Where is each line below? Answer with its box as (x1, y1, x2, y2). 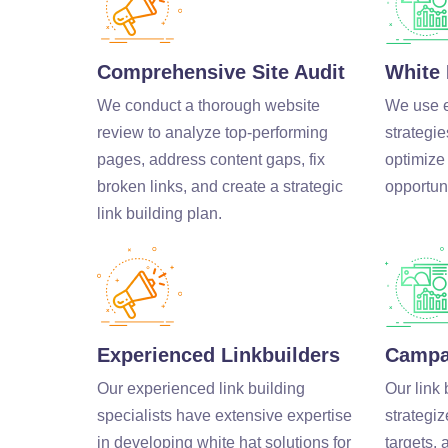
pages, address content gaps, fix (97, 150, 325, 168)
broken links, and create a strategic (97, 177, 343, 195)
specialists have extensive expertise (97, 406, 352, 424)
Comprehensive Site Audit (97, 60, 345, 83)
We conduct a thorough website (97, 96, 320, 114)
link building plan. (97, 204, 222, 222)
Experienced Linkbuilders (97, 343, 340, 366)
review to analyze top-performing (97, 123, 328, 141)
